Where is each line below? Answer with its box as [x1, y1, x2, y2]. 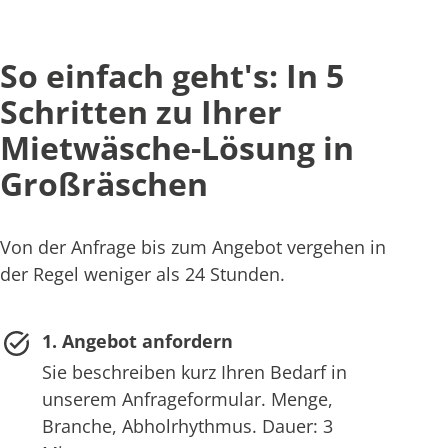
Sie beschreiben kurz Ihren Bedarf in [41, 360, 347, 385]
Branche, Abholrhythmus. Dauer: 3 [41, 414, 333, 439]
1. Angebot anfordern [41, 329, 233, 354]
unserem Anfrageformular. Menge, [41, 387, 333, 412]
